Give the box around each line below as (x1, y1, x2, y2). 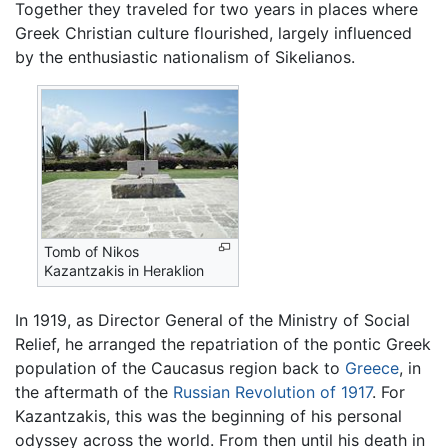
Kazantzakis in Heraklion (44, 262, 205, 280)
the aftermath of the (15, 382, 173, 402)
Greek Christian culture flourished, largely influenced (15, 23, 412, 44)
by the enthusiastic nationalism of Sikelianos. (15, 47, 355, 68)
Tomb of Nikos (44, 243, 140, 261)
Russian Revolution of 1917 (173, 382, 372, 402)
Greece (345, 358, 399, 378)
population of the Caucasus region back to (15, 358, 345, 378)
